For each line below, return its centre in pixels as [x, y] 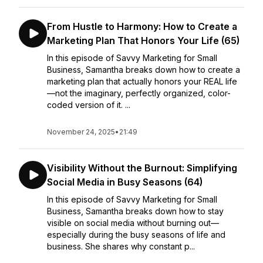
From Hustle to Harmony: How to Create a [142, 26]
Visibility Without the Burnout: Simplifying [142, 168]
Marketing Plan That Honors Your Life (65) [143, 41]
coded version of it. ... [89, 105]
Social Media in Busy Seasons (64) [125, 182]
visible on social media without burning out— [133, 223]
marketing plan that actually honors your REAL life [142, 81]
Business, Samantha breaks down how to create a [144, 70]
